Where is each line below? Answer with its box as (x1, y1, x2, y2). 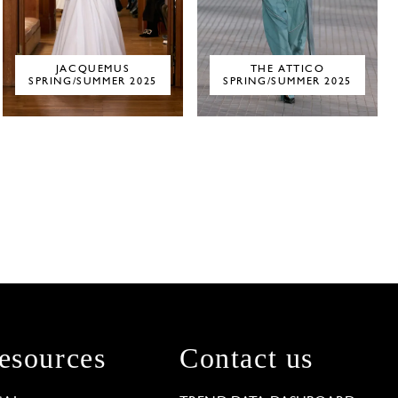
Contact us (179, 342, 314, 374)
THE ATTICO (250, 63, 325, 75)
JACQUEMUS (55, 63, 131, 75)
